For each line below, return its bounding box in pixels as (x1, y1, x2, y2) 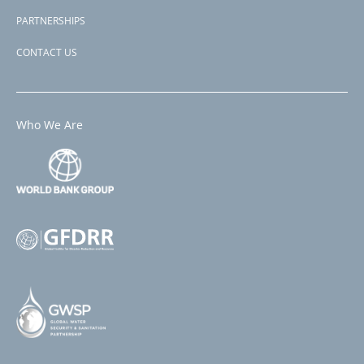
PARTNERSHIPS (16, 13, 85, 28)
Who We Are (16, 116, 83, 132)
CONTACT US (16, 45, 77, 59)
